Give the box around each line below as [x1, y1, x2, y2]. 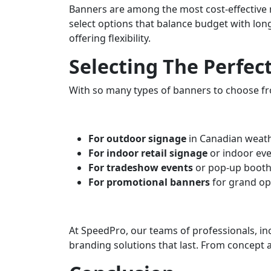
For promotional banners [88, 175, 210, 189]
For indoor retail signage [88, 146, 207, 160]
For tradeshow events [88, 160, 193, 174]
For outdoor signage [88, 131, 186, 145]
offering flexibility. [69, 31, 151, 45]
